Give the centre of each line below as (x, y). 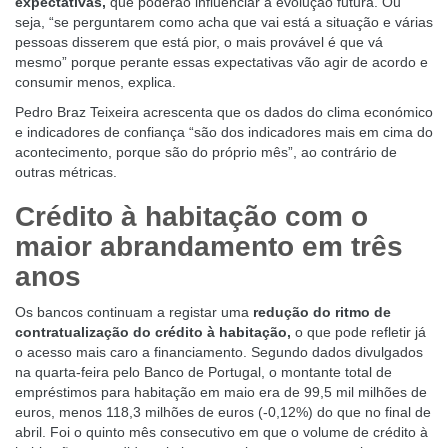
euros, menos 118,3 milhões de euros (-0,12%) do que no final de (223, 412)
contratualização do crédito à (115, 332)
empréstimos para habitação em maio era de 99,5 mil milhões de (221, 392)
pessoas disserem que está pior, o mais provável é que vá (199, 42)
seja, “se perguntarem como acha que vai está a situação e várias (224, 22)
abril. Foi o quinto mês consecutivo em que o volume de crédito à (221, 432)
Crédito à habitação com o (191, 216)
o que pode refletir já (360, 332)
